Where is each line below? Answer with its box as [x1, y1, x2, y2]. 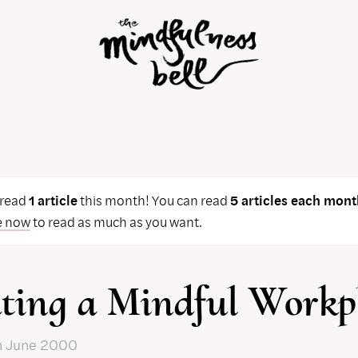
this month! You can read [77, 191, 230, 210]
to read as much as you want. [30, 213, 202, 232]
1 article [28, 191, 78, 210]
